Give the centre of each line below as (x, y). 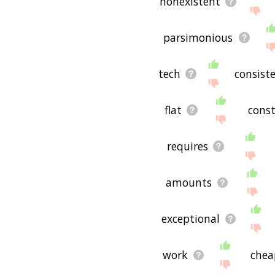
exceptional (190, 219)
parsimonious (198, 38)
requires (188, 146)
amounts (188, 183)
